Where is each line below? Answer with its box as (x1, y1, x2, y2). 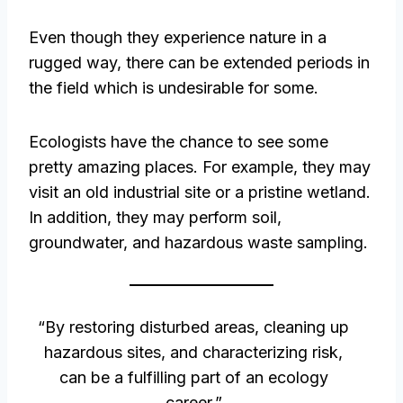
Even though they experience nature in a (29, 28, 327, 48)
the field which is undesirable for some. (29, 78, 318, 98)
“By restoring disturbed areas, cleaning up (38, 318, 349, 337)
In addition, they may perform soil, (29, 208, 282, 228)
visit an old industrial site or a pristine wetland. (29, 183, 371, 202)
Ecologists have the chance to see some (29, 132, 328, 152)
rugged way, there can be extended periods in (29, 53, 370, 73)
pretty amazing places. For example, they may (29, 157, 371, 177)
